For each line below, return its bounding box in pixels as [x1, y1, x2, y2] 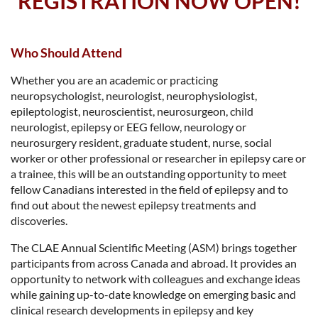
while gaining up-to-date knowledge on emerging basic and [11, 287, 296, 301]
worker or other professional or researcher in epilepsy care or [11, 150, 306, 165]
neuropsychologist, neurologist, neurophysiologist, [11, 88, 257, 102]
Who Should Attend [11, 44, 122, 60]
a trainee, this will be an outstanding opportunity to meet [11, 166, 287, 180]
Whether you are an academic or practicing [11, 72, 218, 87]
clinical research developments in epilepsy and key [11, 302, 253, 317]
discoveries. [11, 213, 67, 227]
